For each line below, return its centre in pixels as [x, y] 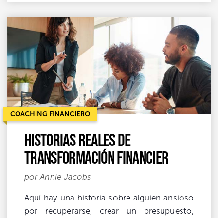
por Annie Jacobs [58, 177]
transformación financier [97, 157]
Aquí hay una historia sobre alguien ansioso [109, 198]
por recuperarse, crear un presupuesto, [109, 211]
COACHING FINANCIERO [50, 114]
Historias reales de [78, 139]
